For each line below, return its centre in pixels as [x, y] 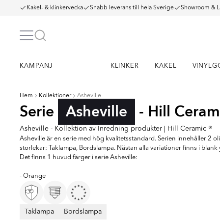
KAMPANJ [36, 66]
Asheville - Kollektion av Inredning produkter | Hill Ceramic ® [116, 129]
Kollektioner [55, 96]
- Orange [33, 176]
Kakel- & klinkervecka [55, 8]
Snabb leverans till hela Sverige [132, 8]
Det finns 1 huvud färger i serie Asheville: [79, 157]
